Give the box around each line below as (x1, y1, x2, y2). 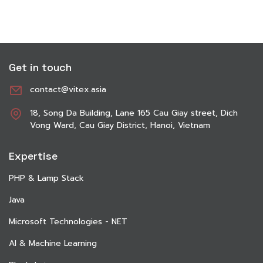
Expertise (9, 149, 58, 163)
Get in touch (9, 60, 72, 74)
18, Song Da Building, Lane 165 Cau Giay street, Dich (30, 106, 238, 119)
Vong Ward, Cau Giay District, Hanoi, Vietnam (30, 119, 210, 131)
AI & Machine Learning (9, 237, 97, 249)
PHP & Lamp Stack (9, 171, 84, 184)
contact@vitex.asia (30, 83, 106, 96)
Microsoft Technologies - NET (9, 215, 127, 228)
